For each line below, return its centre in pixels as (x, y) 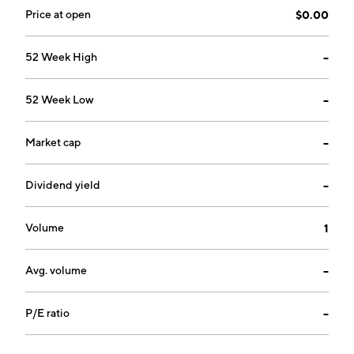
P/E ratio (47, 313)
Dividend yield (63, 185)
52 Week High (61, 57)
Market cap (53, 142)
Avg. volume (56, 270)
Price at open (58, 14)
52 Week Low (60, 100)
